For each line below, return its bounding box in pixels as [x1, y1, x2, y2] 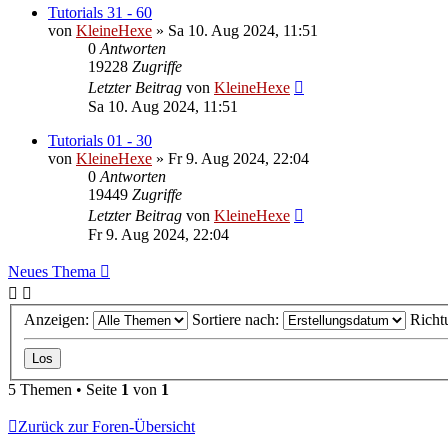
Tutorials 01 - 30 [48, 131, 152, 149]
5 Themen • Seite [8, 381, 121, 399]
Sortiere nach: [192, 311, 283, 329]
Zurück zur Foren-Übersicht [18, 418, 195, 436]
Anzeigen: [24, 311, 93, 329]
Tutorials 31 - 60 [48, 3, 152, 21]
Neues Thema [8, 262, 96, 280]
